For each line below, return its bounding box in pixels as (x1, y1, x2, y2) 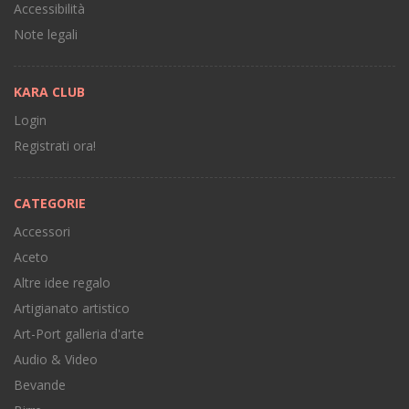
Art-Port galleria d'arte (14, 325, 144, 343)
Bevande (14, 376, 66, 394)
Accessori (14, 223, 70, 241)
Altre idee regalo (14, 274, 110, 292)
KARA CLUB (14, 83, 85, 101)
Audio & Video (14, 351, 98, 369)
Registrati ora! (14, 137, 96, 155)
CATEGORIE (14, 194, 86, 213)
